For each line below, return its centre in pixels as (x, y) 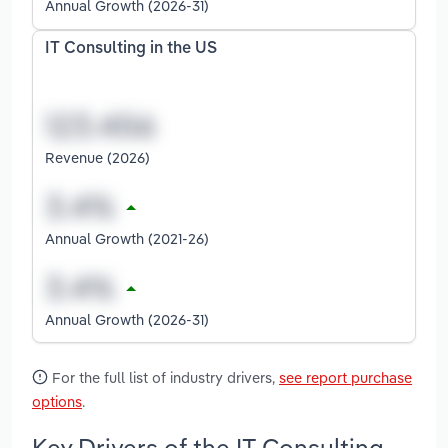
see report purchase (345, 377)
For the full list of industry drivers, (163, 377)
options (57, 401)
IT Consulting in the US (131, 49)
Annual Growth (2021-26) (127, 238)
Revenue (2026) (97, 157)
